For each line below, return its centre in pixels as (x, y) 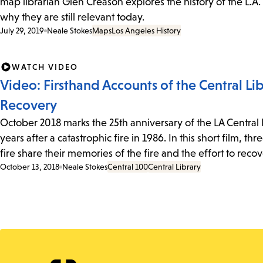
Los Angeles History (146, 31)
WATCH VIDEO (45, 67)
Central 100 (128, 167)
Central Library (174, 167)
